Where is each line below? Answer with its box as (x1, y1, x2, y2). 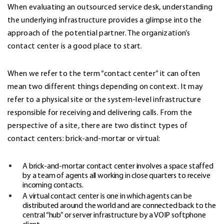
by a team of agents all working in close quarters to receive (22, 170, 210, 180)
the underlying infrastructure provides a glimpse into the (7, 15, 202, 24)
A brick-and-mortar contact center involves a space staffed (22, 161, 213, 170)
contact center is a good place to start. (7, 41, 142, 50)
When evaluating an (7, 2, 77, 11)
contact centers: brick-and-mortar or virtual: (7, 133, 160, 143)
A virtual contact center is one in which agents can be (22, 191, 192, 200)
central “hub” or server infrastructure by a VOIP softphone (22, 210, 206, 219)
